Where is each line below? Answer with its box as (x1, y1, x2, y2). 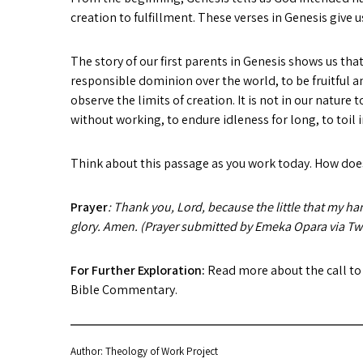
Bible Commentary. (70, 281, 177, 298)
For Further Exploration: (70, 262, 207, 279)
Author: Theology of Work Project (70, 344, 218, 358)
